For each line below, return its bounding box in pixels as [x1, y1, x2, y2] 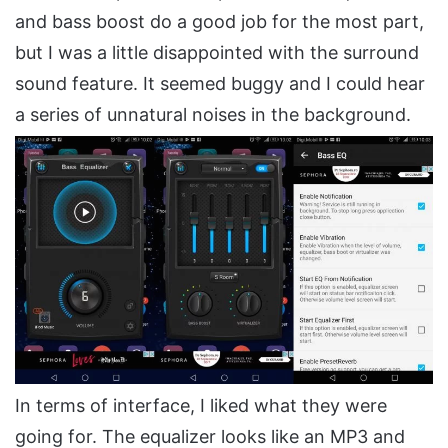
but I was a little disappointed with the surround [15, 42, 419, 64]
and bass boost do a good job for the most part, [15, 11, 424, 33]
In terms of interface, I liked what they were [15, 394, 387, 416]
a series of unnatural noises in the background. [15, 104, 411, 126]
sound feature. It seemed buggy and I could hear [15, 73, 425, 95]
